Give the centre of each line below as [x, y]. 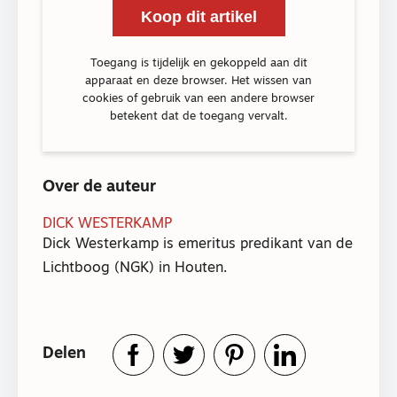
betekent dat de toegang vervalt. [198, 117]
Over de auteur [99, 188]
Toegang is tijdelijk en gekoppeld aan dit [198, 64]
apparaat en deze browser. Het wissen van [198, 82]
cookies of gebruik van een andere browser [198, 99]
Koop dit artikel [198, 17]
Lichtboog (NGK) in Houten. [135, 269]
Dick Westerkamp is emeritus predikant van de [198, 245]
